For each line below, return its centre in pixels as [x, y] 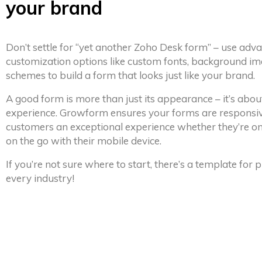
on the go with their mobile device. [84, 140]
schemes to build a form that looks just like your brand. [130, 75]
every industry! [40, 178]
